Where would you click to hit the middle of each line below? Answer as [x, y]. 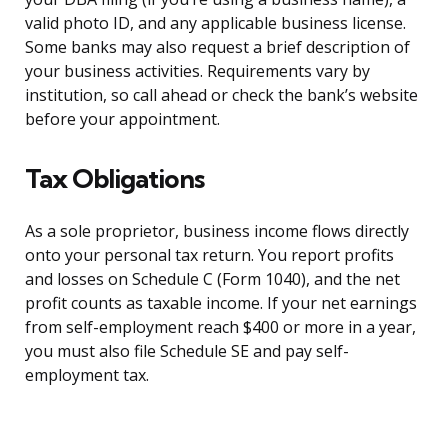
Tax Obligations [114, 179]
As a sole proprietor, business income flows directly [217, 231]
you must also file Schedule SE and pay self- [187, 351]
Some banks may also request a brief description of [217, 47]
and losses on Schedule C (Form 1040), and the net [212, 279]
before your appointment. [122, 119]
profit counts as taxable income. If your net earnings [221, 303]
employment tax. [87, 375]
